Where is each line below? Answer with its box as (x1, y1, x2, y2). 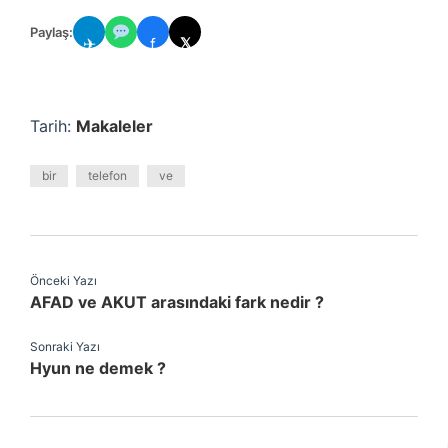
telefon (88, 168, 127, 183)
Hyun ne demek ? (30, 358, 166, 378)
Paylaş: (30, 23, 73, 40)
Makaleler (76, 116, 153, 136)
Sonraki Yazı (30, 339, 100, 354)
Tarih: (30, 116, 76, 136)
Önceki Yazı (30, 273, 97, 288)
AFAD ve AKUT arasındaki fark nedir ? (30, 292, 324, 312)
